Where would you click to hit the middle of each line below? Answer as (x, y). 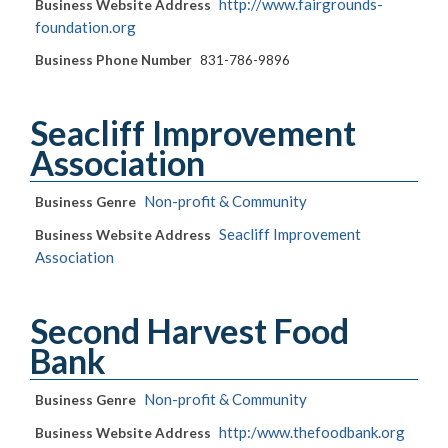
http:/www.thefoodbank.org (312, 432)
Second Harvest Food (189, 331)
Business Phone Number (113, 60)
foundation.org (85, 27)
